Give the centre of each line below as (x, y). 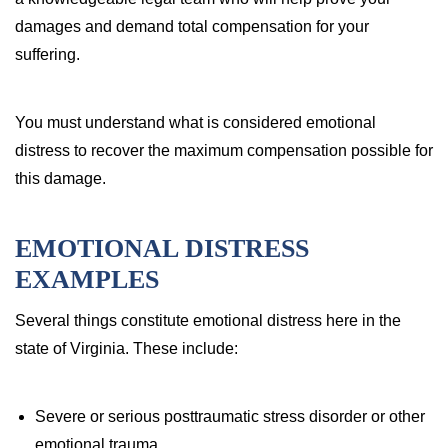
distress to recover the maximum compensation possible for (224, 150)
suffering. (47, 54)
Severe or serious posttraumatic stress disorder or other (230, 416)
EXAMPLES (87, 279)
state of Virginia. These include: (126, 348)
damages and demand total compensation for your (192, 26)
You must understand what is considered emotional (195, 122)
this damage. (60, 178)
